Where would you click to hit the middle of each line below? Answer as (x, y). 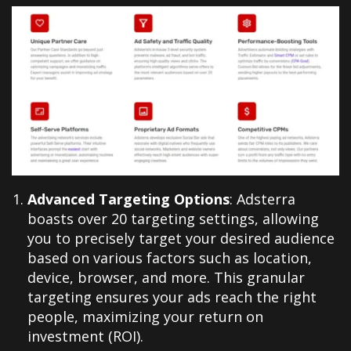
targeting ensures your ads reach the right (172, 297)
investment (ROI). (85, 337)
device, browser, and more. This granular (166, 278)
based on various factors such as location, (170, 258)
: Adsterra (262, 199)
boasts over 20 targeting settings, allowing (173, 219)
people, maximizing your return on (145, 317)
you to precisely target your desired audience (181, 239)
